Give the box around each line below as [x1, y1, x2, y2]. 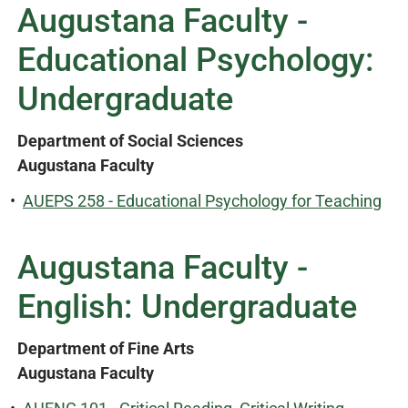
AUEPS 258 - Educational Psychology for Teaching [23, 191, 382, 210]
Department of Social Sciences [17, 131, 243, 150]
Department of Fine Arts [17, 339, 194, 358]
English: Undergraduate [17, 288, 357, 326]
